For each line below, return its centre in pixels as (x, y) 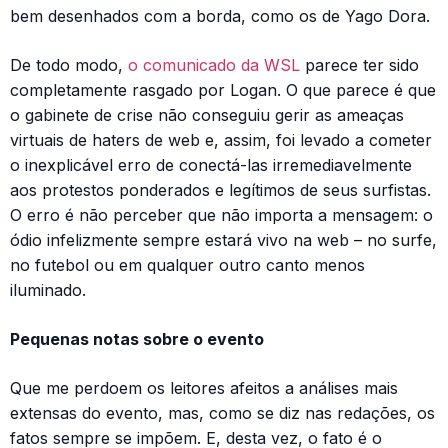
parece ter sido (359, 64)
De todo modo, (69, 64)
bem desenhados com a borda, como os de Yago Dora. (220, 15)
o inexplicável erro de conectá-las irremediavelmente (211, 164)
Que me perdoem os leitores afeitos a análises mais (204, 387)
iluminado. (48, 289)
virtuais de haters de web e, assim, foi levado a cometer (221, 139)
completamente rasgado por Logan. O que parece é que (223, 89)
